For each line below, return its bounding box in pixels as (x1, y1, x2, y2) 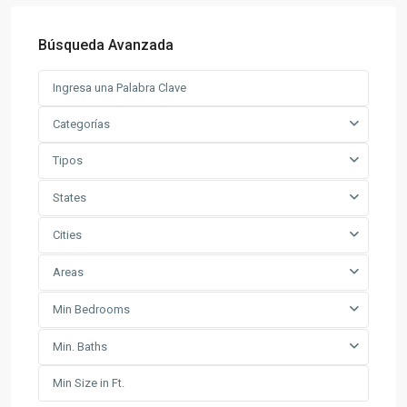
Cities (53, 227, 82, 242)
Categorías (53, 116, 110, 131)
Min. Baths (53, 339, 107, 353)
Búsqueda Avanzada (38, 35, 174, 54)
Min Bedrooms (53, 302, 130, 316)
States (53, 190, 86, 204)
